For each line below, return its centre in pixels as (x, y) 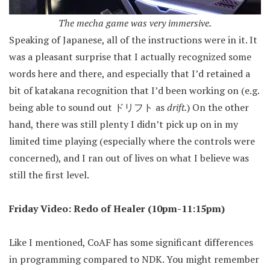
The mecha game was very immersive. (135, 23)
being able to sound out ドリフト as (88, 107)
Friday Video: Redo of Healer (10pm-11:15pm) (117, 208)
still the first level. (49, 174)
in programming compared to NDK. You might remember (134, 259)
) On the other (218, 107)
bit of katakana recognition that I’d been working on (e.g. (134, 90)
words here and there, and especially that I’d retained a (130, 73)
